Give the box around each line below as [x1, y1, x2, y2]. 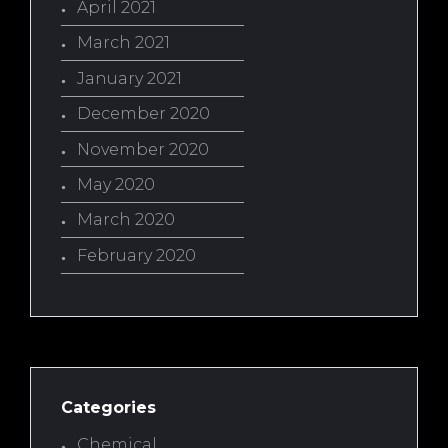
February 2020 [77, 245, 196, 265]
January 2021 [77, 68, 182, 88]
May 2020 [77, 174, 155, 194]
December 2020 [77, 104, 210, 124]
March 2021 [77, 33, 170, 53]
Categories [61, 397, 156, 417]
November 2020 [77, 139, 209, 159]
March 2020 [77, 210, 175, 230]
